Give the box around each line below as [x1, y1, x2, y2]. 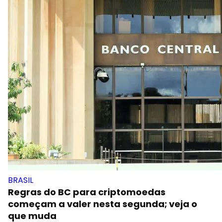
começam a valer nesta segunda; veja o [8, 198, 197, 210]
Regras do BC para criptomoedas [8, 186, 166, 198]
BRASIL [8, 174, 33, 186]
